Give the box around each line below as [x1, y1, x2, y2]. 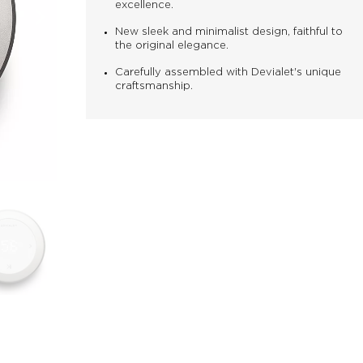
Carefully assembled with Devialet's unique [114, 66, 341, 78]
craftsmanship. [114, 80, 193, 92]
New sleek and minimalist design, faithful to [114, 26, 343, 37]
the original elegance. [114, 40, 228, 51]
